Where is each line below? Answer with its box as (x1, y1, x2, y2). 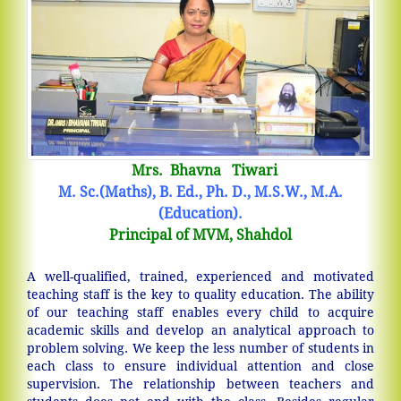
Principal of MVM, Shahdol (109, 226, 292, 243)
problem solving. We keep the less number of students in (27, 340, 374, 355)
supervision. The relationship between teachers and (27, 376, 374, 391)
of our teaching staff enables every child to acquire (27, 304, 374, 320)
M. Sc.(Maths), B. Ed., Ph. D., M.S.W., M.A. (58, 183, 343, 200)
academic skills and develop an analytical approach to (27, 322, 374, 337)
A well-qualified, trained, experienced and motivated (27, 269, 374, 284)
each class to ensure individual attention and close (27, 358, 374, 373)
